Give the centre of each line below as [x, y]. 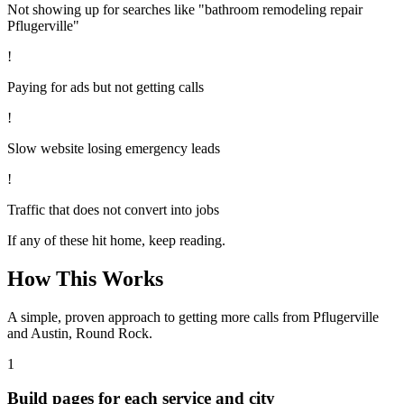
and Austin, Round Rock [78, 333]
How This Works [85, 278]
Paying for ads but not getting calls [106, 87]
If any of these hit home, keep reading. [116, 240]
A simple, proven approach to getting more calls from [160, 317]
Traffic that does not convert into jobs [113, 209]
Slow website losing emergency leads [114, 148]
